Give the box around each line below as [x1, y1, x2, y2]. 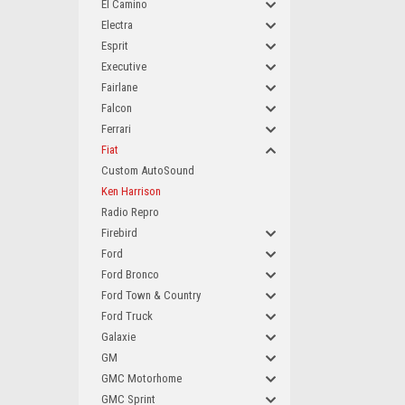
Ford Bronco [101, 268, 159, 281]
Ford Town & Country [101, 288, 201, 302]
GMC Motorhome [101, 372, 182, 385]
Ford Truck [101, 309, 153, 323]
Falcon [101, 101, 132, 115]
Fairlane [101, 80, 137, 94]
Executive [101, 60, 146, 73]
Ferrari [101, 122, 131, 136]
